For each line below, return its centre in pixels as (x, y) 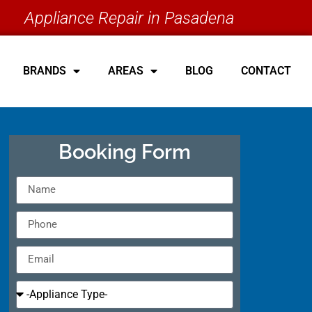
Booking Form (124, 151)
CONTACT (266, 71)
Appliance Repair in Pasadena (129, 18)
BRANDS (44, 71)
